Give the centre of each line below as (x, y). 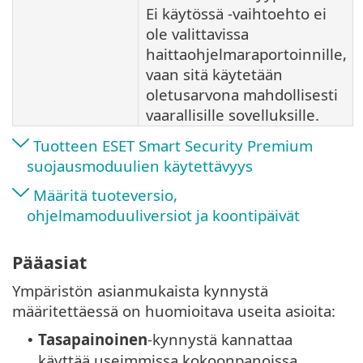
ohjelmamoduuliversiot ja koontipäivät (163, 216)
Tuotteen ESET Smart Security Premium (173, 146)
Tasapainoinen (93, 339)
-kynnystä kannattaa (220, 339)
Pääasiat (49, 262)
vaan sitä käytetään (214, 75)
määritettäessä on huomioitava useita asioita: (174, 310)
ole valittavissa (197, 34)
